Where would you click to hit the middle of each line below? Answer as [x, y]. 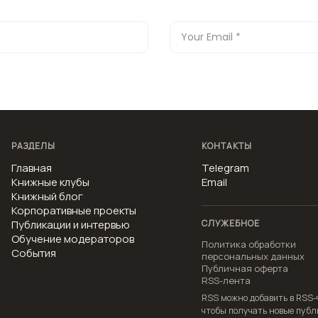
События [34, 253]
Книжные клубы [50, 182]
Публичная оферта [245, 268]
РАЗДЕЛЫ [33, 146]
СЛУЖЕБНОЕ [231, 223]
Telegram [225, 168]
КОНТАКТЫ [227, 146]
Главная [32, 168]
